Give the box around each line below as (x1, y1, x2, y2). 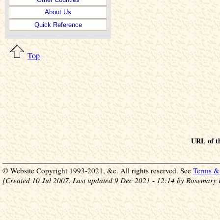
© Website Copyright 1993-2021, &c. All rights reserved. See (2, 165, 193, 176)
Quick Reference (34, 21, 82, 28)
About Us (45, 8, 71, 16)
